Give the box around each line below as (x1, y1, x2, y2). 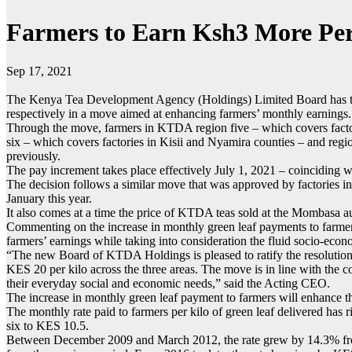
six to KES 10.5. (6, 318, 89, 332)
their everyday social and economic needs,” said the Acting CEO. (6, 276, 330, 290)
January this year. (6, 191, 92, 205)
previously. (6, 148, 60, 163)
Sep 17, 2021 (6, 64, 72, 78)
